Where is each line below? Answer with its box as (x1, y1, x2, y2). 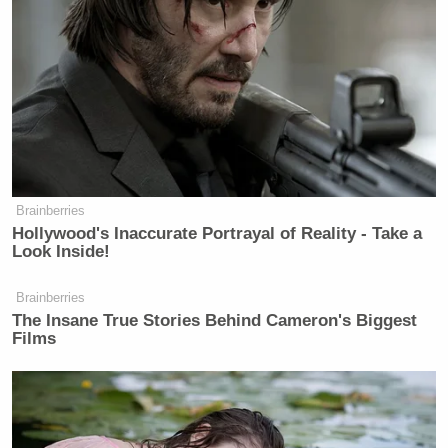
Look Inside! (12, 242, 111, 261)
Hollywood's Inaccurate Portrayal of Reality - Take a (12, 224, 423, 243)
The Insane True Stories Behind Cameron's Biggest (12, 311, 418, 330)
